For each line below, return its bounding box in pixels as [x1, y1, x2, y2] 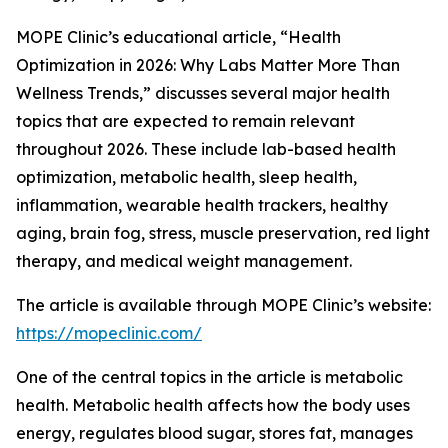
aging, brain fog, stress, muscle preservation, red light [16, 223, 430, 244]
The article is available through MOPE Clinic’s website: [16, 295, 431, 316]
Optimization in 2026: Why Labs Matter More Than [16, 55, 400, 76]
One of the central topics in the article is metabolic [16, 367, 403, 388]
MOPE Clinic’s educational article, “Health [16, 27, 341, 48]
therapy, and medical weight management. [16, 251, 352, 272]
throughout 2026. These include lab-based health [16, 139, 396, 160]
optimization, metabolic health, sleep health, [16, 167, 357, 188]
